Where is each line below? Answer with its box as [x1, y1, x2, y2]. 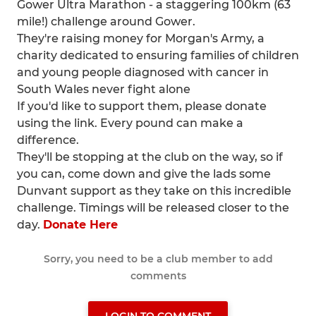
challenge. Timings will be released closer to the [17, 201, 289, 214]
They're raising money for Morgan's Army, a [17, 32, 265, 45]
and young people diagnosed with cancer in [17, 66, 269, 79]
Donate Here [43, 218, 118, 231]
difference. [17, 133, 79, 147]
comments [130, 269, 186, 282]
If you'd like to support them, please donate [17, 99, 267, 113]
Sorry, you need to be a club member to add [43, 253, 273, 265]
